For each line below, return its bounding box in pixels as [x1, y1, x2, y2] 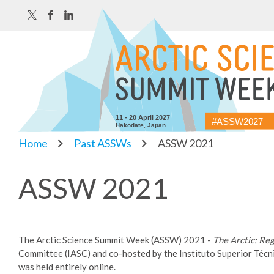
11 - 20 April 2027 [116, 113, 171, 121]
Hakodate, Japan [116, 121, 166, 128]
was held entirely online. [18, 261, 117, 273]
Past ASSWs [74, 136, 131, 150]
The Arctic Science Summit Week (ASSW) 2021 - [18, 234, 213, 246]
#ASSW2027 [211, 116, 263, 127]
